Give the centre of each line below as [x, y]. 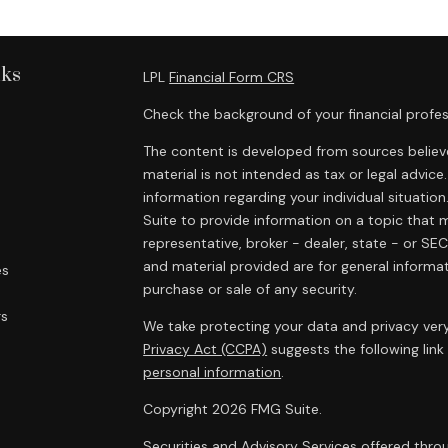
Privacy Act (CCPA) [205, 349]
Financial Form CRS [232, 77]
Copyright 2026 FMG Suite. [233, 409]
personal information [212, 372]
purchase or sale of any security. [250, 289]
